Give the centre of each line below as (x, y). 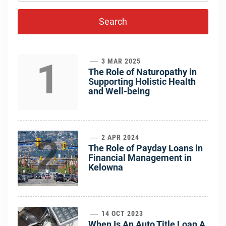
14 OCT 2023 (122, 213)
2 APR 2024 (120, 137)
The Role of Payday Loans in (146, 148)
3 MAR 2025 (120, 61)
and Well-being (119, 91)
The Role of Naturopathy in (143, 72)
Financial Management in (140, 157)
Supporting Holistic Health (142, 81)
